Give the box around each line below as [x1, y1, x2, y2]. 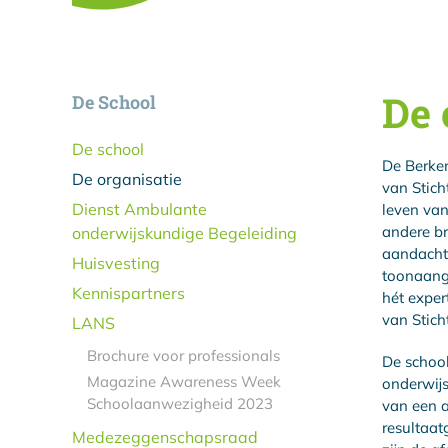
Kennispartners [72, 282, 185, 303]
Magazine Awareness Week [87, 371, 281, 391]
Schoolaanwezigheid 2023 [87, 393, 273, 413]
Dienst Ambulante [72, 198, 207, 219]
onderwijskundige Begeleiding [72, 222, 297, 243]
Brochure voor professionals [87, 345, 280, 365]
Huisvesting [72, 252, 160, 273]
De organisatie [72, 168, 182, 189]
